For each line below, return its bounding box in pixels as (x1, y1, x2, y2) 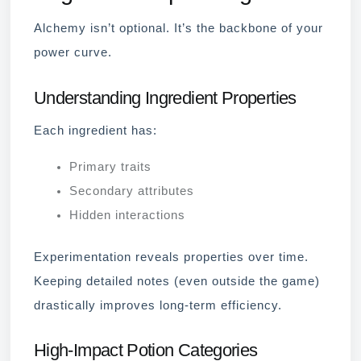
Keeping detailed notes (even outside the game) (34, 274, 320, 288)
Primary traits (68, 160, 151, 173)
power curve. (34, 46, 112, 60)
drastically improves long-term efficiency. (34, 298, 282, 312)
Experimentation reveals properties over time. (34, 250, 309, 263)
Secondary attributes (68, 184, 194, 197)
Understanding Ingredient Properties (34, 88, 297, 109)
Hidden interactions (68, 208, 185, 222)
